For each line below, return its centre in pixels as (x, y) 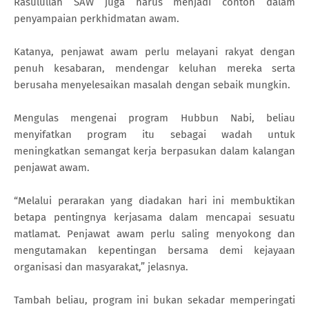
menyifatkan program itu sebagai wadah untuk (154, 134)
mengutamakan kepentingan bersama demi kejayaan (154, 250)
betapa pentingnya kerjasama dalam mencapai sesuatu (154, 217)
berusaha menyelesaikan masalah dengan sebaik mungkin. (152, 84)
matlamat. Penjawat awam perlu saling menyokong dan (154, 233)
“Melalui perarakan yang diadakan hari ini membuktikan (154, 200)
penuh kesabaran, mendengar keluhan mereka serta (154, 68)
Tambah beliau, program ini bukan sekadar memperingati (154, 300)
